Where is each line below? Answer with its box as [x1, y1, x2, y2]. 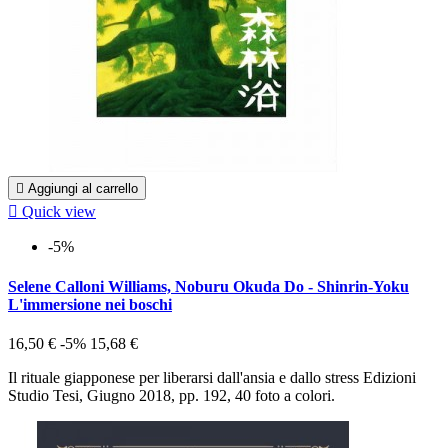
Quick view [22, 203, 96, 221]
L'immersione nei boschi [8, 295, 172, 313]
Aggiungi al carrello [28, 181, 138, 197]
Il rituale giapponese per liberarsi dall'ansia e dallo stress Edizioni [8, 368, 416, 386]
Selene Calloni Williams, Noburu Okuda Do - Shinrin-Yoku [8, 277, 409, 295]
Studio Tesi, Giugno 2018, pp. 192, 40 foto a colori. [8, 386, 335, 404]
